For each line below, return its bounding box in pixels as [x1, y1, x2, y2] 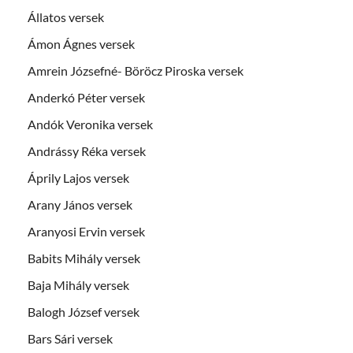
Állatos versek [28, 9, 104, 24]
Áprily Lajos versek [28, 169, 129, 185]
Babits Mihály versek [28, 250, 140, 266]
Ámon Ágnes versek [28, 35, 135, 51]
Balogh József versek [28, 303, 139, 319]
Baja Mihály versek [28, 277, 129, 292]
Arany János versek [28, 196, 132, 212]
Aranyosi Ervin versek [28, 223, 145, 239]
